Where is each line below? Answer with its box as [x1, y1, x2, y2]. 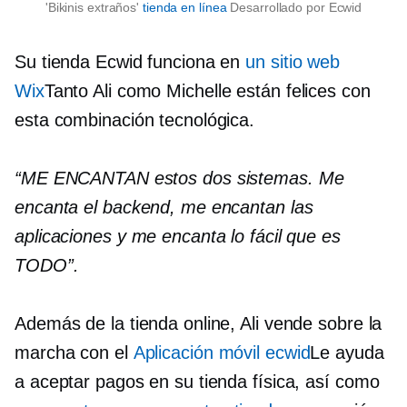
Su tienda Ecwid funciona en [15, 51, 246, 72]
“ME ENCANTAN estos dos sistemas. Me [15, 167, 344, 188]
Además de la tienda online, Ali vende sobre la [15, 313, 382, 333]
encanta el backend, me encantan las [15, 196, 313, 217]
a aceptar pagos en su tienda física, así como [15, 371, 380, 392]
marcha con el [15, 342, 134, 362]
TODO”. [15, 254, 79, 275]
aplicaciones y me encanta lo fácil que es [15, 225, 341, 246]
